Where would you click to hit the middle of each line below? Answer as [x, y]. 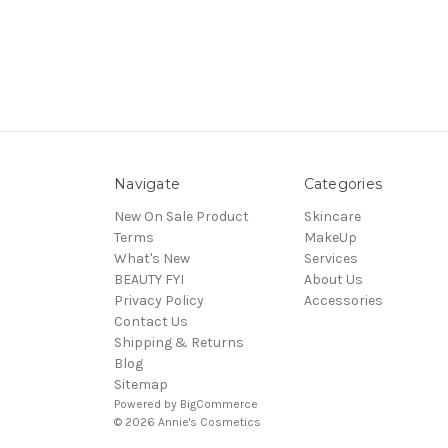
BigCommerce [219, 404]
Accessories [343, 301]
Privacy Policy [159, 301]
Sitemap [141, 385]
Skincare [332, 217]
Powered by [147, 404]
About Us [333, 280]
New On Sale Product [181, 217]
